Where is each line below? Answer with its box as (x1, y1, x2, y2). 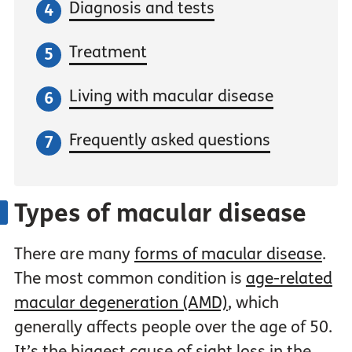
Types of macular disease (13, 199, 306, 229)
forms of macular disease (134, 244, 322, 265)
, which (227, 293, 279, 313)
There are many (13, 244, 134, 265)
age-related (245, 269, 332, 289)
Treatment (68, 42, 147, 63)
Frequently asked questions (68, 130, 270, 151)
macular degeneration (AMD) (13, 293, 228, 313)
